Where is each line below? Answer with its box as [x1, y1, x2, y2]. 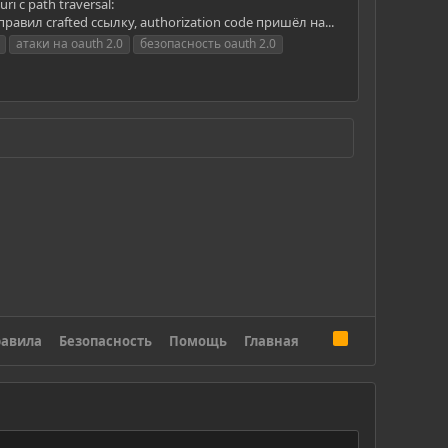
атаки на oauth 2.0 [16, 34, 123, 52]
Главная [244, 332, 300, 351]
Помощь [169, 332, 228, 351]
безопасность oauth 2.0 [140, 34, 276, 52]
